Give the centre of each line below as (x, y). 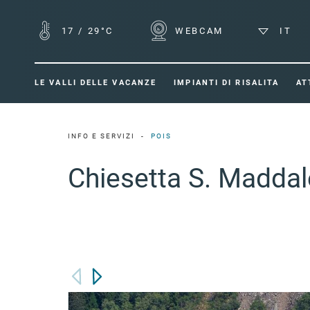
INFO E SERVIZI (101, 136)
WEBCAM (197, 31)
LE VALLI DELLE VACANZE (96, 83)
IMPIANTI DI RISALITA (227, 83)
